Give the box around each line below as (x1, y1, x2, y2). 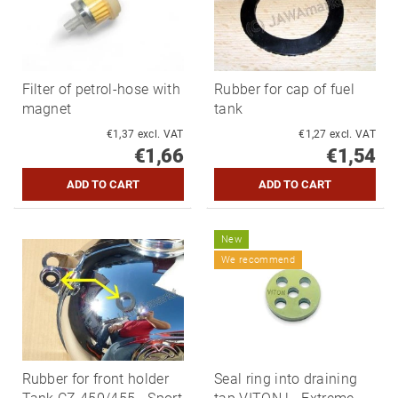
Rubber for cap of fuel (214, 80, 355, 98)
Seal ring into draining (214, 370, 358, 387)
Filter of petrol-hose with (21, 80, 180, 98)
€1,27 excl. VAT (330, 127, 376, 140)
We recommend (221, 254, 295, 266)
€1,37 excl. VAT (137, 127, 184, 140)
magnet (21, 99, 72, 117)
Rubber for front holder (21, 370, 169, 387)
